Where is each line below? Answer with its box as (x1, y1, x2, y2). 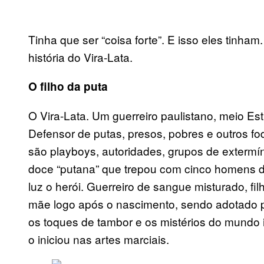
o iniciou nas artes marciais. (28, 231, 169, 247)
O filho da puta (28, 78, 108, 95)
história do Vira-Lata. (28, 49, 133, 65)
